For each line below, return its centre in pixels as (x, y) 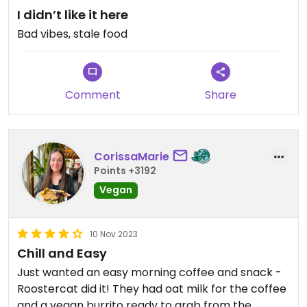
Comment (93, 95)
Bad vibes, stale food (72, 34)
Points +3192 (125, 170)
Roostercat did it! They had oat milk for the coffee (152, 289)
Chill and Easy (62, 253)
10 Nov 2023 (114, 234)
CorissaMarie (132, 156)
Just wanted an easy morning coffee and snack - (149, 272)
